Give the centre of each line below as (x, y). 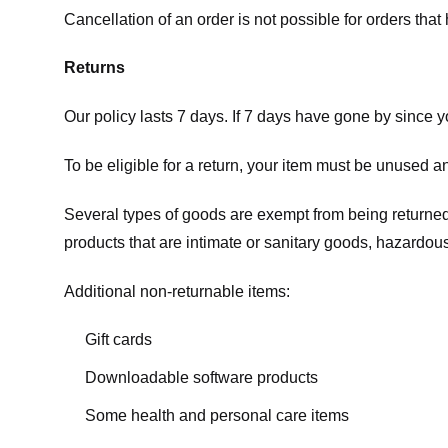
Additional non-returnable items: (177, 291)
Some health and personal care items (216, 415)
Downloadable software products (201, 377)
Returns (94, 68)
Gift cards (118, 340)
